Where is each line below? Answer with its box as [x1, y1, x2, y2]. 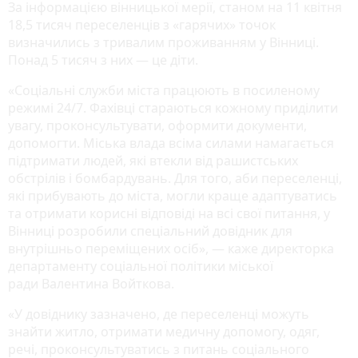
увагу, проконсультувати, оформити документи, [8, 116, 307, 134]
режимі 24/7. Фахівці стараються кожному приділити [8, 98, 338, 117]
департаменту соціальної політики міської [8, 257, 273, 275]
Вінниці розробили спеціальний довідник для [8, 221, 292, 240]
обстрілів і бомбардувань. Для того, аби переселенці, [8, 169, 342, 187]
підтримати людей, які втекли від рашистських [8, 151, 298, 169]
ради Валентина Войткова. [8, 274, 174, 292]
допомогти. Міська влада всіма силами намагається [8, 133, 334, 152]
